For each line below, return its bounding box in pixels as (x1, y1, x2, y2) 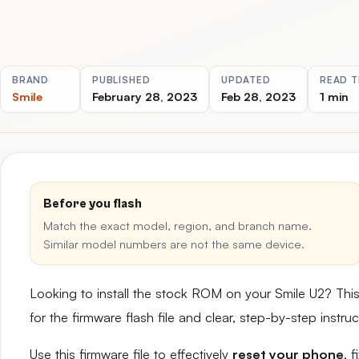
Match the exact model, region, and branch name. (43, 218, 312, 232)
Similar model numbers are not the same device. (43, 236, 305, 251)
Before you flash (43, 196, 142, 211)
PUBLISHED (92, 74, 151, 86)
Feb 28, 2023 (221, 89, 296, 103)
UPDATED (221, 74, 271, 86)
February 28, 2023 (92, 89, 197, 103)
